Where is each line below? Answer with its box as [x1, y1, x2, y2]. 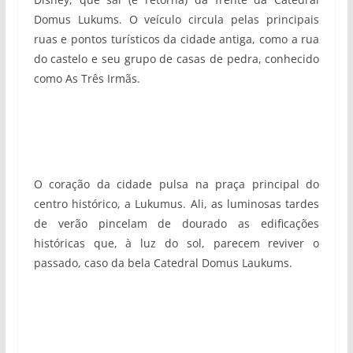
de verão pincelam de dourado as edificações [33, 216, 320, 231]
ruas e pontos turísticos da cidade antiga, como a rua [33, 32, 320, 46]
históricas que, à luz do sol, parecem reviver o [33, 236, 320, 251]
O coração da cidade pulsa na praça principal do [33, 176, 320, 191]
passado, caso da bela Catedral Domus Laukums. [33, 255, 292, 270]
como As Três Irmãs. [33, 71, 140, 86]
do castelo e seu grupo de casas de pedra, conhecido [33, 51, 320, 66]
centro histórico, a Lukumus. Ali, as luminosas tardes [33, 196, 320, 211]
